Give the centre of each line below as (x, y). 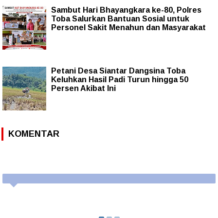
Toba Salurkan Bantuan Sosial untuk (120, 19)
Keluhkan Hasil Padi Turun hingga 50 (120, 80)
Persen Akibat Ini (83, 89)
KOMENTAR (34, 134)
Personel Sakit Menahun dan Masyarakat (128, 28)
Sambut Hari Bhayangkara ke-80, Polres (126, 10)
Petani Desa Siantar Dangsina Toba (118, 71)
